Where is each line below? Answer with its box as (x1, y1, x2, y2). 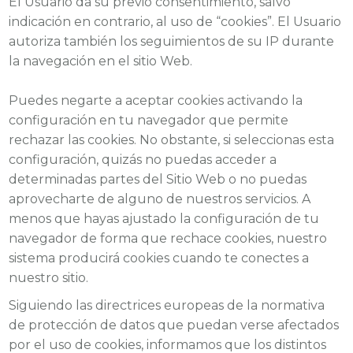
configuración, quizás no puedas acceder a (9, 152, 277, 168)
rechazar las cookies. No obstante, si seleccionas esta (9, 132, 335, 148)
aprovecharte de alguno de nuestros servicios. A (9, 191, 311, 207)
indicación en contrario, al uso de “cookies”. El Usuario (9, 14, 342, 30)
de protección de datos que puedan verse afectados (9, 317, 340, 333)
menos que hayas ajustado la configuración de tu (9, 211, 320, 227)
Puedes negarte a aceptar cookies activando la (9, 93, 303, 109)
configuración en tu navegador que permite (9, 113, 289, 128)
